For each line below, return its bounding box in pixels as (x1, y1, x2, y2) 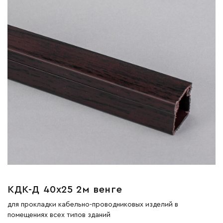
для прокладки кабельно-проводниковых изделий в (7, 201, 178, 208)
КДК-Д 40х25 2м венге (7, 184, 122, 195)
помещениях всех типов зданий (7, 211, 111, 219)
